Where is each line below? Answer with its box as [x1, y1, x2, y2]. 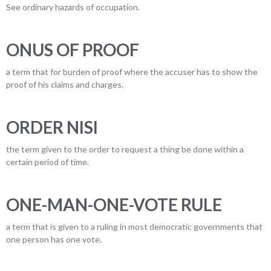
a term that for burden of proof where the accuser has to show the [6, 67, 258, 77]
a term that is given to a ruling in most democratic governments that [6, 221, 263, 232]
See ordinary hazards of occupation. [6, 2, 140, 12]
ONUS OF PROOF [6, 39, 139, 60]
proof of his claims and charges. [6, 79, 123, 90]
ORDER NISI [6, 117, 98, 137]
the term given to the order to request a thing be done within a [6, 144, 244, 154]
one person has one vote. [6, 234, 102, 244]
